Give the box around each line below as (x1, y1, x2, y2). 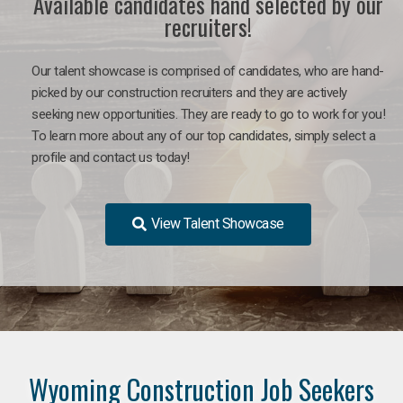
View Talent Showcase (150, 214, 284, 232)
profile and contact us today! (31, 148, 190, 166)
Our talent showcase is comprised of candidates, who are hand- (31, 62, 384, 79)
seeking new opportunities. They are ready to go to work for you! (31, 105, 385, 122)
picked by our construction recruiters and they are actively (31, 84, 347, 101)
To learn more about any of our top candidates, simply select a (31, 127, 375, 144)
